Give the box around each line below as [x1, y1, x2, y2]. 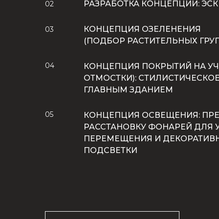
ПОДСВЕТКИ [84, 146, 137, 155]
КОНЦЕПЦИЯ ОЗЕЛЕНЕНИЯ [84, 24, 201, 34]
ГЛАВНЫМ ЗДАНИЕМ [84, 85, 173, 94]
